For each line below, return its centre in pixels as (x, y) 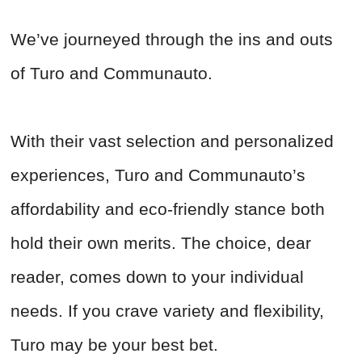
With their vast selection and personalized (172, 141)
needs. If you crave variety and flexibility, (167, 311)
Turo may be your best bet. (117, 345)
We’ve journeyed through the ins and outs (172, 40)
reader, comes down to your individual (157, 277)
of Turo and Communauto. (114, 74)
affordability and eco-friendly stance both (168, 209)
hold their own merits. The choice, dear (161, 243)
